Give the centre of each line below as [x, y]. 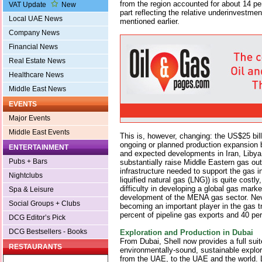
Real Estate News [37, 61]
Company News [34, 33]
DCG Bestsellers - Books [48, 232]
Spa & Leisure [31, 190]
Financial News [33, 47]
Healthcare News [36, 75]
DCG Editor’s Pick [37, 218]
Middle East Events [39, 132]
